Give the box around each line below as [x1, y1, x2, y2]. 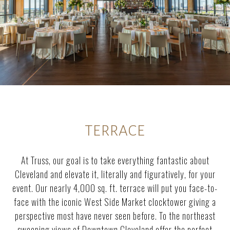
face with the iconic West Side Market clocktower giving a [14, 195, 216, 208]
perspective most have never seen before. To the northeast [14, 208, 216, 222]
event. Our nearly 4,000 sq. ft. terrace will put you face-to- [12, 181, 218, 195]
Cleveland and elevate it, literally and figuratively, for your [14, 167, 216, 181]
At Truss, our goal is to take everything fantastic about [21, 153, 209, 167]
